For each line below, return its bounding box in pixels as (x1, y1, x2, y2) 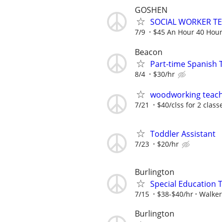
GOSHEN (135, 4, 167, 16)
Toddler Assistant (150, 128, 216, 139)
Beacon (135, 46, 163, 57)
